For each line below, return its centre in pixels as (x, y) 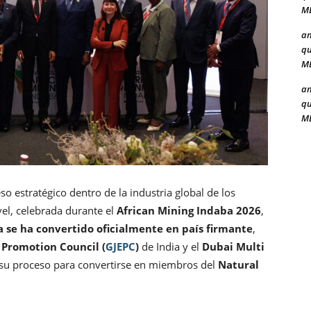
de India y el (170, 247)
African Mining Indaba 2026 (189, 211)
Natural (238, 265)
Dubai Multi (233, 247)
